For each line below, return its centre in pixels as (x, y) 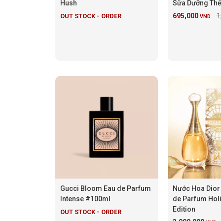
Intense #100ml (85, 199)
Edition (184, 209)
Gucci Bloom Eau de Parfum (106, 188)
